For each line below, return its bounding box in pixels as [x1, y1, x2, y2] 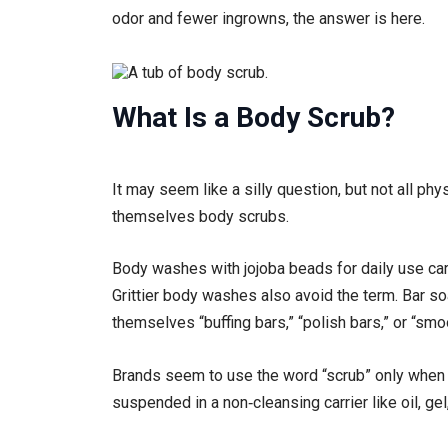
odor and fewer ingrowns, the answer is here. [112, 9, 425, 28]
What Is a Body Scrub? [112, 100, 395, 134]
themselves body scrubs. [112, 206, 289, 226]
